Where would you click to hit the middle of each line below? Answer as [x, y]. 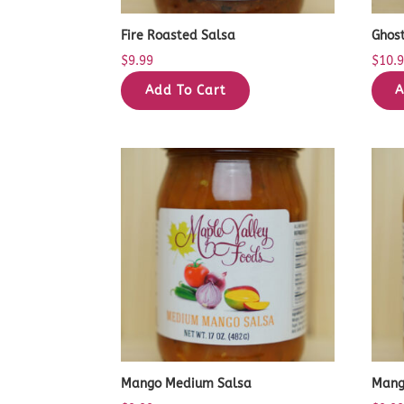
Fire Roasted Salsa [179, 36]
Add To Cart [185, 91]
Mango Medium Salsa [187, 383]
